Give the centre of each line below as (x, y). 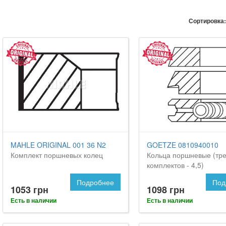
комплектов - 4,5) (175, 165)
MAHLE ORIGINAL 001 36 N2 (58, 145)
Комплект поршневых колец (57, 155)
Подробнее (95, 182)
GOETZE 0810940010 (182, 145)
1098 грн (165, 189)
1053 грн (30, 189)
